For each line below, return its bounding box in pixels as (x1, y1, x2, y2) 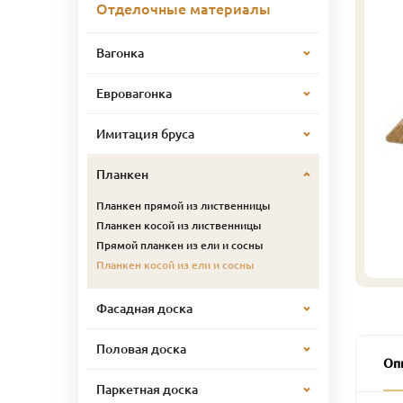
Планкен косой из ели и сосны (96, 258, 254, 271)
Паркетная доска (96, 381, 198, 397)
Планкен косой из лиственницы (96, 219, 261, 231)
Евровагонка (96, 85, 172, 101)
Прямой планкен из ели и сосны (96, 238, 263, 251)
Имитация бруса (96, 126, 194, 141)
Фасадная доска (96, 300, 193, 316)
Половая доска (96, 341, 186, 356)
